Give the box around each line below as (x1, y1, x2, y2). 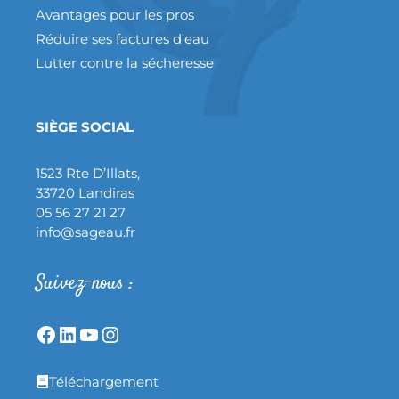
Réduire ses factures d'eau (36, 29, 209, 47)
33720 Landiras (36, 183, 134, 201)
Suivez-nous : (36, 268, 134, 297)
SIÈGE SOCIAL (36, 118, 134, 135)
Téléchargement (49, 372, 159, 390)
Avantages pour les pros (36, 5, 194, 23)
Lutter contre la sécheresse (36, 53, 214, 71)
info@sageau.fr (36, 223, 135, 240)
